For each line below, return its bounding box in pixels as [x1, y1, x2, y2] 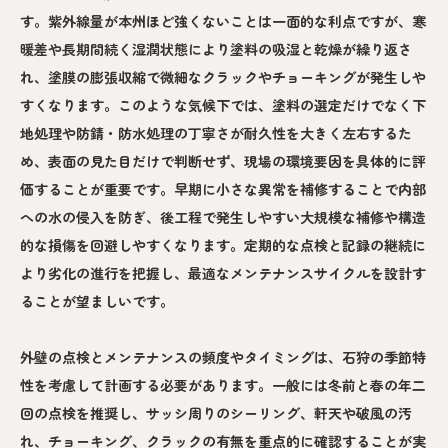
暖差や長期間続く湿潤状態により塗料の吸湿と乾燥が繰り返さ [20, 39, 412, 59]
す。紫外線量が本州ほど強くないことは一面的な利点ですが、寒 [20, 11, 426, 31]
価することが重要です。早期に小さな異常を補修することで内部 [20, 179, 426, 199]
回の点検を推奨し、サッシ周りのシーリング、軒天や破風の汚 [20, 403, 412, 423]
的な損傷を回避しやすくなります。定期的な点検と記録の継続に [20, 235, 426, 255]
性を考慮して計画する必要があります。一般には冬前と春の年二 [20, 375, 426, 395]
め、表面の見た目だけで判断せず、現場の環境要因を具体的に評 [20, 151, 426, 171]
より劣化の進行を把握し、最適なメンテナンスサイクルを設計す [20, 263, 426, 283]
